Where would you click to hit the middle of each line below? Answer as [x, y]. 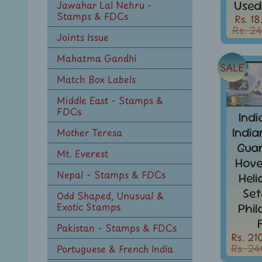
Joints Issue [83, 37]
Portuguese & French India [115, 249]
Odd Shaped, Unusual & [110, 196]
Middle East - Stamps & [110, 100]
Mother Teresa [89, 132]
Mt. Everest [82, 154]
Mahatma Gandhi [97, 58]
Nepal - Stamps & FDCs [111, 175]
